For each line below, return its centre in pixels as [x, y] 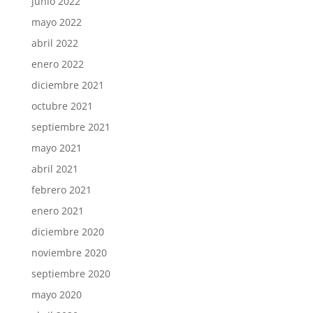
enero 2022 [57, 64]
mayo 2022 [56, 22]
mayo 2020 [56, 295]
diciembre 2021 [67, 85]
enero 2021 [57, 211]
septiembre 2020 [71, 274]
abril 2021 [54, 169]
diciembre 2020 [67, 232]
